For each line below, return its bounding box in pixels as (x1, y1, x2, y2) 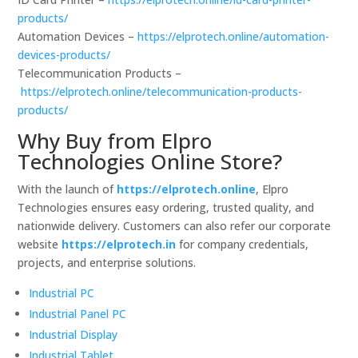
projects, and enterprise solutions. (18, 254, 197, 270)
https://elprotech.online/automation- (137, 28, 330, 44)
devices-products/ (18, 46, 111, 62)
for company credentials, (176, 236, 309, 252)
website (18, 236, 62, 252)
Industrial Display (29, 326, 118, 342)
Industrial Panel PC (29, 305, 127, 321)
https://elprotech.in (62, 236, 177, 252)
